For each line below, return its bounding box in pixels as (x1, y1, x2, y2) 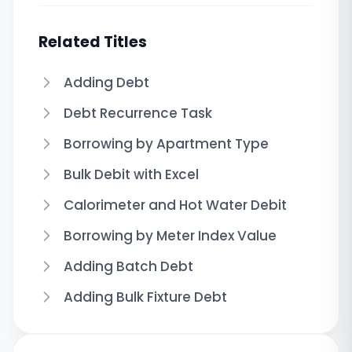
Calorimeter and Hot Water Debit (64, 195, 287, 214)
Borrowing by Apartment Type (64, 134, 269, 153)
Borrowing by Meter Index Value (64, 225, 277, 245)
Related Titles (38, 31, 147, 53)
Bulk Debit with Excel (64, 164, 199, 184)
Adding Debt (64, 72, 149, 92)
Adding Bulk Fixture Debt (64, 287, 227, 306)
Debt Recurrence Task (64, 103, 212, 123)
